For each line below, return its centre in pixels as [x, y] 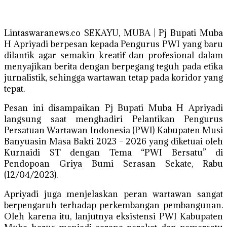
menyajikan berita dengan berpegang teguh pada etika [113, 66]
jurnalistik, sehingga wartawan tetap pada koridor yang [113, 78]
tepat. [14, 89]
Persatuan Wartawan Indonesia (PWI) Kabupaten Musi [113, 130]
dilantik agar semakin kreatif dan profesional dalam [113, 55]
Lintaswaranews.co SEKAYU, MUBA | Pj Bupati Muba [113, 33]
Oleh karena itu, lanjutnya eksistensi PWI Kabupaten [113, 216]
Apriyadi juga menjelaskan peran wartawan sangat [113, 194]
